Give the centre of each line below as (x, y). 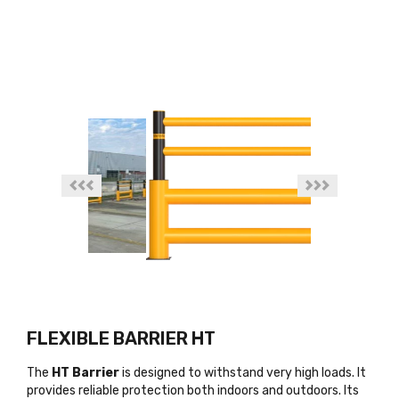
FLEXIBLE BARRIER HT (121, 338)
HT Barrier (85, 372)
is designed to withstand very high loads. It (243, 372)
